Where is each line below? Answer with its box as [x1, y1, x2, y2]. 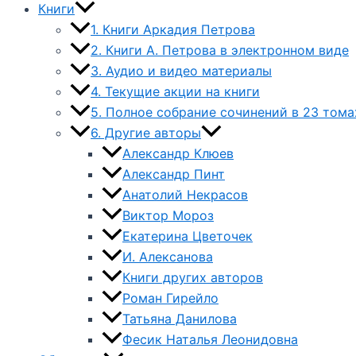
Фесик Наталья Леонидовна [122, 331, 298, 347]
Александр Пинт [122, 165, 225, 182]
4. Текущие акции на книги [91, 83, 260, 99]
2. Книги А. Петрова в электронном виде [91, 41, 349, 58]
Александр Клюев [122, 145, 234, 161]
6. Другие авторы [91, 124, 201, 141]
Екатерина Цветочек [122, 227, 253, 244]
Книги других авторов [122, 269, 263, 285]
